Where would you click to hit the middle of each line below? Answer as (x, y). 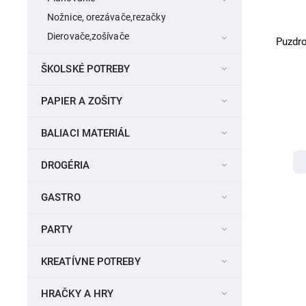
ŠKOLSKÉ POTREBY (86, 69)
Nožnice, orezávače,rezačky (107, 17)
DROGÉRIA (65, 166)
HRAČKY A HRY (78, 294)
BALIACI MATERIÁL (86, 134)
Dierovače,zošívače (88, 37)
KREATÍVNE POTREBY (91, 262)
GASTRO (61, 198)
